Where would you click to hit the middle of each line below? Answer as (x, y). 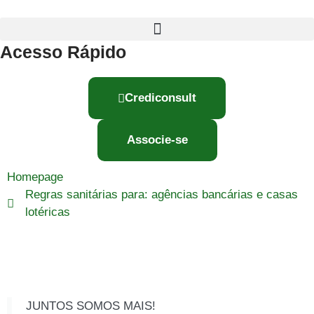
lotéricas (48, 212)
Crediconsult (161, 98)
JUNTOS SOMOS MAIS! (91, 306)
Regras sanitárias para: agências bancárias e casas (162, 194)
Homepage (35, 177)
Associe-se (157, 140)
